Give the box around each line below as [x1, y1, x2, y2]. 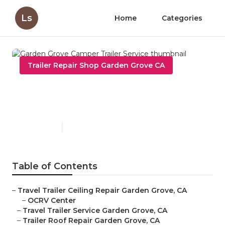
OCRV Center [28, 196, 76, 205]
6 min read [67, 124, 98, 132]
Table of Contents [12, 161, 97, 172]
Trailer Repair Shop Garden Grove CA [28, 61, 165, 70]
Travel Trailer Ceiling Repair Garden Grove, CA [18, 186, 187, 195]
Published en [20, 124, 57, 132]
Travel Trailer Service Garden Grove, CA [23, 206, 167, 215]
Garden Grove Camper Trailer [20, 83, 204, 98]
